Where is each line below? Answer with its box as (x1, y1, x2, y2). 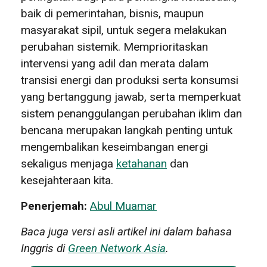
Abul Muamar (90, 198, 157, 213)
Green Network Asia (68, 241, 166, 255)
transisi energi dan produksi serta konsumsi (21, 73, 238, 87)
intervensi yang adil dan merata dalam (21, 56, 209, 70)
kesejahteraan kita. (21, 173, 113, 187)
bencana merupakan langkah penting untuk (21, 123, 232, 137)
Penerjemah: (21, 198, 90, 213)
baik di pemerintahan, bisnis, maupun (21, 6, 204, 20)
